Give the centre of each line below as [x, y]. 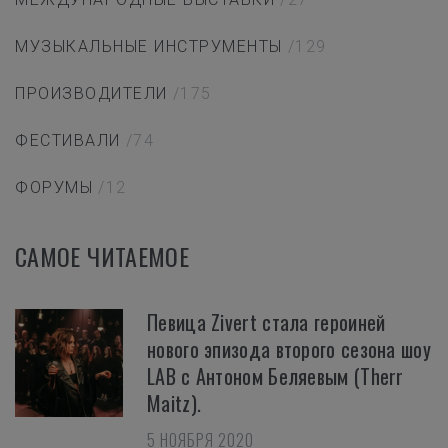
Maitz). [174, 403]
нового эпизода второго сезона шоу [289, 349]
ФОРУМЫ [54, 188]
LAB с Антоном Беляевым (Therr [275, 376]
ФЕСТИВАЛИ [68, 141]
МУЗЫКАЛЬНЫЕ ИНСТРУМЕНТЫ [149, 47]
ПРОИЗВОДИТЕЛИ [91, 94]
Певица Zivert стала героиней [266, 322]
